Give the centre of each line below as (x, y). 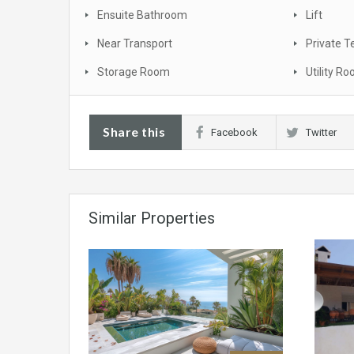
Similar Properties (152, 218)
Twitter (321, 133)
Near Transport (135, 44)
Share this (134, 132)
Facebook (234, 133)
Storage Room (134, 72)
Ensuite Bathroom (142, 15)
